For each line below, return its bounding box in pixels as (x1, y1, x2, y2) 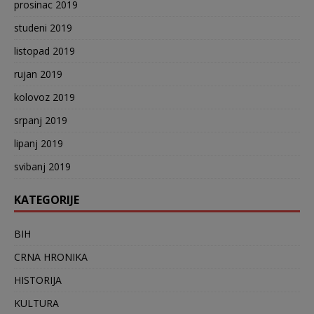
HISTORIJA (14, 273, 62, 287)
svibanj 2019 (14, 159, 71, 173)
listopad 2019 (14, 43, 75, 57)
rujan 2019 (14, 67, 62, 81)
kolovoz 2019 (14, 90, 75, 104)
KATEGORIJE (14, 191, 79, 207)
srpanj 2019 (14, 113, 67, 127)
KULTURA (14, 296, 59, 310)
